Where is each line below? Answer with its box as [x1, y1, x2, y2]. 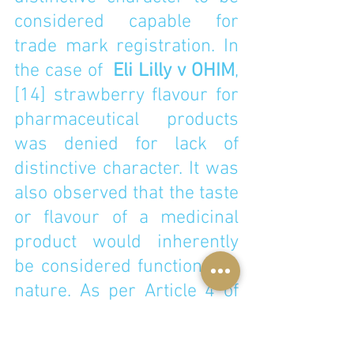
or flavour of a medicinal [14, 207, 239, 229]
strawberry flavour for [46, 85, 239, 107]
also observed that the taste [14, 183, 239, 205]
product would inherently [14, 232, 239, 254]
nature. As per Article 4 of [14, 281, 239, 303]
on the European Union [14, 330, 239, 352]
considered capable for [14, 11, 239, 33]
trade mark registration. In [14, 36, 239, 58]
